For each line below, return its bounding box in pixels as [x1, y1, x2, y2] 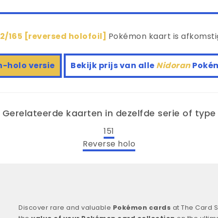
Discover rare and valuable [18, 202, 113, 212]
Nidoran [156, 60, 192, 72]
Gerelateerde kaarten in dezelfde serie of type [2, 107, 216, 120]
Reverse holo [83, 138, 135, 149]
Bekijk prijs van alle [71, 60, 156, 72]
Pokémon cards [112, 202, 171, 212]
